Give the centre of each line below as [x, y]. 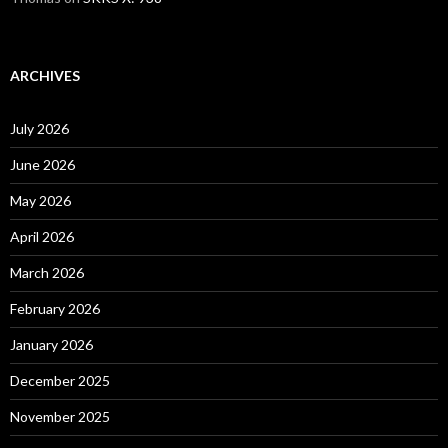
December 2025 [60, 380]
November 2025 [60, 416]
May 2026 [40, 200]
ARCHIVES [45, 75]
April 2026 [42, 236]
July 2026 [39, 128]
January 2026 [51, 344]
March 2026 [47, 272]
